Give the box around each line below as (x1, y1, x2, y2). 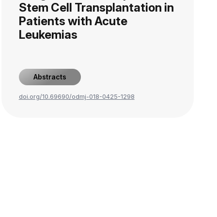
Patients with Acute (18, 14, 127, 28)
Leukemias (18, 28, 77, 42)
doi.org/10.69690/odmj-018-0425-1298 (18, 93, 135, 100)
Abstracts (33, 73, 66, 81)
